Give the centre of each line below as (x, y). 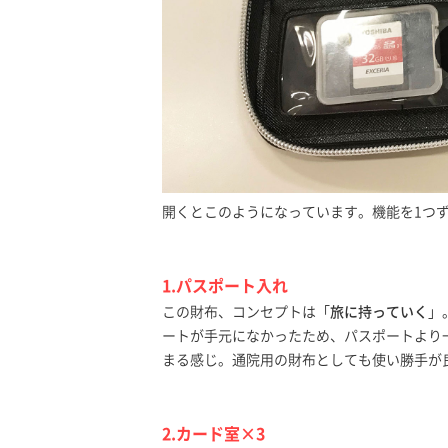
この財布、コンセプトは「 (246, 312)
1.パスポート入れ (225, 286)
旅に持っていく (379, 312)
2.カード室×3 (213, 434)
